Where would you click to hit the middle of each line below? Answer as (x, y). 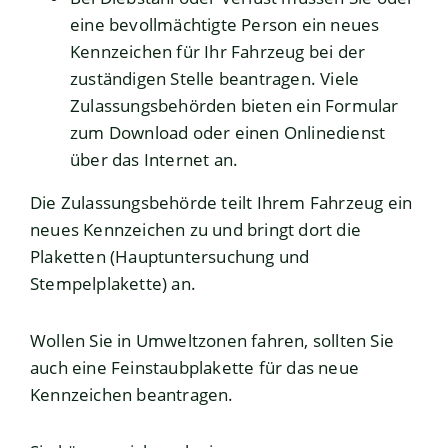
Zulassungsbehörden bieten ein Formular (234, 106)
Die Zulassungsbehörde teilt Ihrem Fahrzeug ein (221, 203)
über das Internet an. (154, 160)
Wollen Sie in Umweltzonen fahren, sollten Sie (212, 341)
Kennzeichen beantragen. (132, 395)
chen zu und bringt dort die (254, 230)
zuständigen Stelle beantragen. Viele (215, 79)
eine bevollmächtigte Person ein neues (225, 25)
